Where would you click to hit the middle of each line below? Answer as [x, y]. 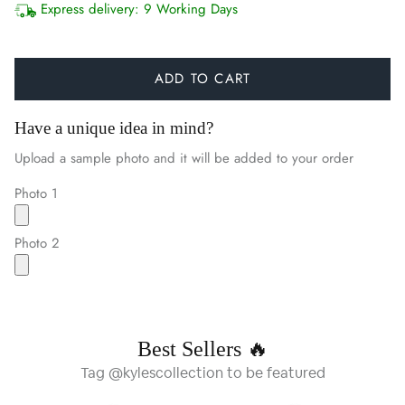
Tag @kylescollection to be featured [202, 373]
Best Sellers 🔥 [202, 348]
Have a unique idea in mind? [114, 127]
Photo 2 [37, 243]
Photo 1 [36, 193]
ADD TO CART [202, 78]
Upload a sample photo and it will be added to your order [184, 158]
